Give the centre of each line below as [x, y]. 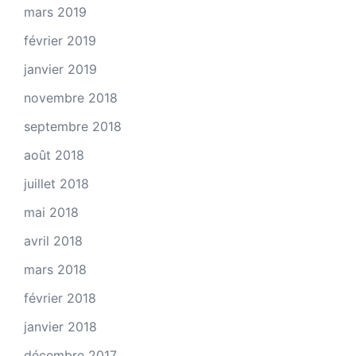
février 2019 [60, 40]
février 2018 [60, 298]
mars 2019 [55, 12]
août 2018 [54, 155]
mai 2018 [51, 212]
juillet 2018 [56, 183]
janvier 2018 [60, 326]
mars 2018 [55, 269]
